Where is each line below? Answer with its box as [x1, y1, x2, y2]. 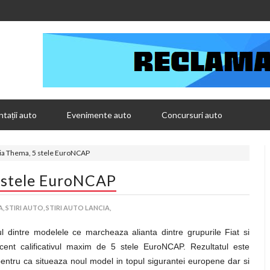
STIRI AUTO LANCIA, [46, 204, 111, 212]
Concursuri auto [162, 110, 222, 120]
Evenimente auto [67, 110, 131, 120]
